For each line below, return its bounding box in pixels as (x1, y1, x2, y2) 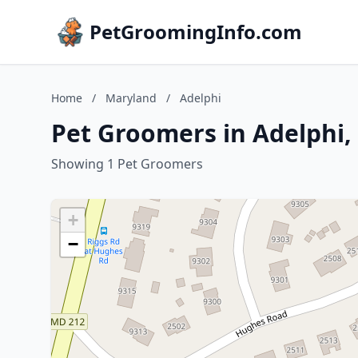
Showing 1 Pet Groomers (51, 155, 203, 173)
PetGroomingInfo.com (89, 18, 302, 45)
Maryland (105, 90, 157, 105)
